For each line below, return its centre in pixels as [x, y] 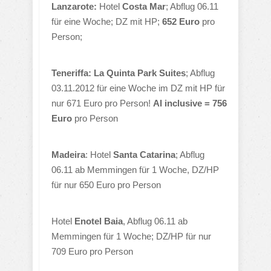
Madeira [68, 155]
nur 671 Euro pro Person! [102, 103]
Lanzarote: [74, 6]
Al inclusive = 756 [190, 103]
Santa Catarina [144, 155]
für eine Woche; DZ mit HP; [107, 21]
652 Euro [181, 21]
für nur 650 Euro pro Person [106, 185]
